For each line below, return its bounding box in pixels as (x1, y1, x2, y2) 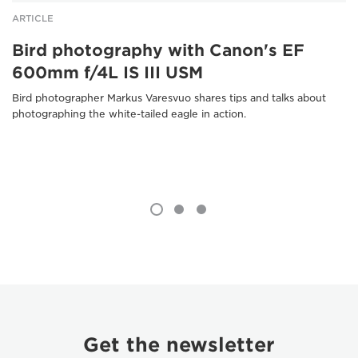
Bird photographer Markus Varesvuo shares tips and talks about (12, 91, 326, 104)
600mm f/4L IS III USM (12, 62, 203, 82)
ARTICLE (12, 12, 54, 24)
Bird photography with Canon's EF (12, 40, 304, 60)
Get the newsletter (83, 332, 275, 356)
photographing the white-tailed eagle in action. (12, 107, 246, 120)
